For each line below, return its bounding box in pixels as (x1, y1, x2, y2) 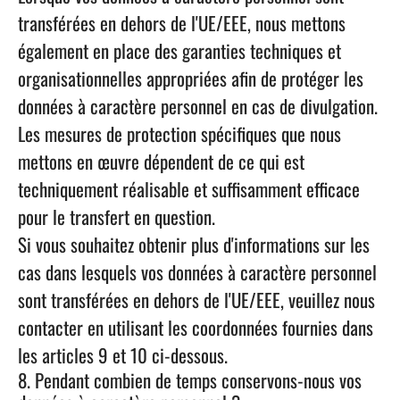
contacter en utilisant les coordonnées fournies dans (18, 313, 373, 341)
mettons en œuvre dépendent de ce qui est (18, 147, 304, 175)
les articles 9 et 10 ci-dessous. (18, 341, 228, 369)
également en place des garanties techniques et (18, 37, 341, 64)
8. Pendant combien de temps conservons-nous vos (18, 366, 362, 394)
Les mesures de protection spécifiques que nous (18, 120, 341, 147)
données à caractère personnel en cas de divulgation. (18, 92, 378, 120)
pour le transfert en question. (18, 203, 215, 230)
